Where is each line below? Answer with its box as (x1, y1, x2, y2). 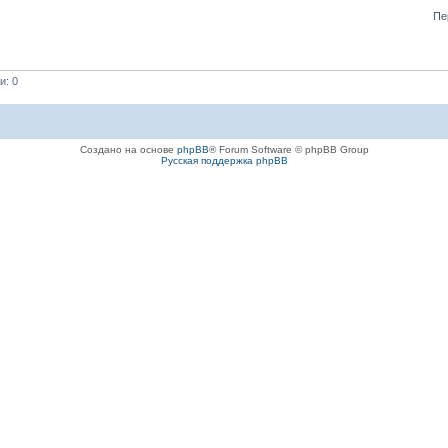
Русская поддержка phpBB (160, 155, 288, 167)
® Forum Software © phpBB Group (208, 144, 369, 156)
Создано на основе (79, 144, 177, 156)
